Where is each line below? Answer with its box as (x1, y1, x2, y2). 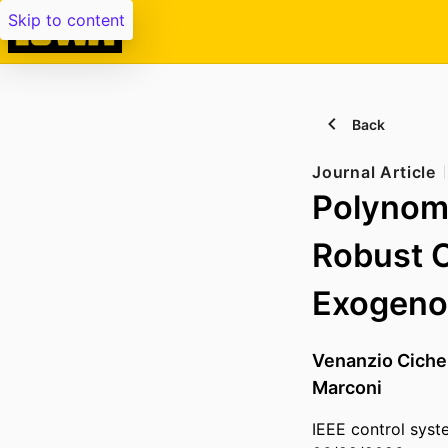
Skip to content (8, 10, 125, 30)
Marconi (312, 377, 382, 399)
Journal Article (312, 162, 436, 182)
